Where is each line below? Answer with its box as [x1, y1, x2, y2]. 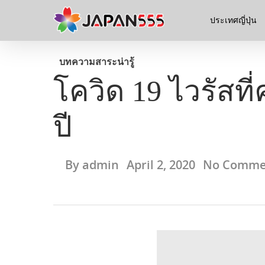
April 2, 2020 [127, 157, 195, 173]
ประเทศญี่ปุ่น [210, 15, 257, 25]
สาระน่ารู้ [95, 56, 134, 67]
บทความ [59, 56, 95, 67]
